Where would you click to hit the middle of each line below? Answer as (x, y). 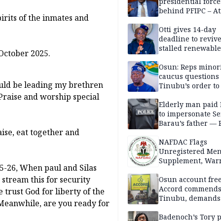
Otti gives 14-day (187, 30)
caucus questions (189, 76)
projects (172, 58)
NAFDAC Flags (183, 142)
